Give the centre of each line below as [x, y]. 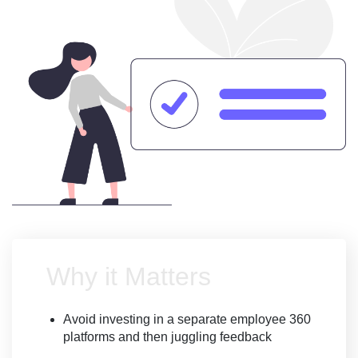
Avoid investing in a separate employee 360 [187, 320]
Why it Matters [129, 277]
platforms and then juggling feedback [167, 337]
